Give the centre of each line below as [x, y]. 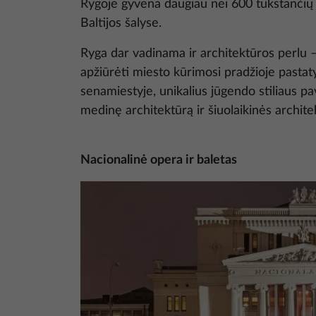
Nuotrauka [106, 189]
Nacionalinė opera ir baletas [159, 160]
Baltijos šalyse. [121, 23]
